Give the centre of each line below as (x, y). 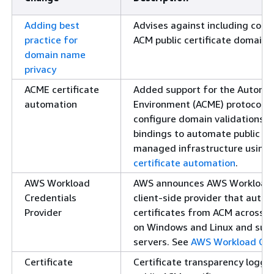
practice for (51, 40)
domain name (55, 54)
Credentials (50, 198)
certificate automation (184, 163)
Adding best (52, 25)
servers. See (162, 242)
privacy (40, 69)
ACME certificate (62, 89)
